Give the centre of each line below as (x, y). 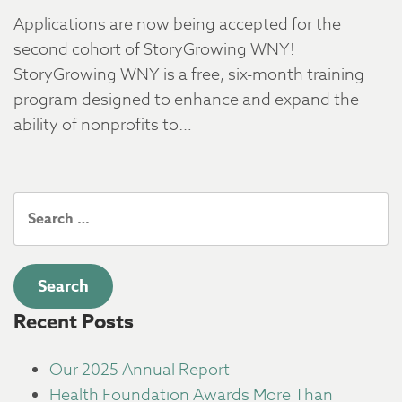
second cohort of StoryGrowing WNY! (154, 50)
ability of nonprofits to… (103, 125)
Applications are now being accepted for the (177, 25)
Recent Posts (74, 322)
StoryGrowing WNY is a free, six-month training (189, 75)
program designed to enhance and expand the (186, 100)
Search (38, 204)
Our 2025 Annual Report (140, 370)
